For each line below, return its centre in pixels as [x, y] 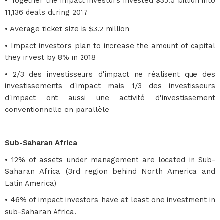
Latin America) [31, 183]
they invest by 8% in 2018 [50, 57]
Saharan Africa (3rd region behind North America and [110, 171]
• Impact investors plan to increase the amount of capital [110, 46]
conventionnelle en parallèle [57, 110]
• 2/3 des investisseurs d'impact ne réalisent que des [110, 74]
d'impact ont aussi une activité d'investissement [110, 98]
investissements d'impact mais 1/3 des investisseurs [110, 86]
